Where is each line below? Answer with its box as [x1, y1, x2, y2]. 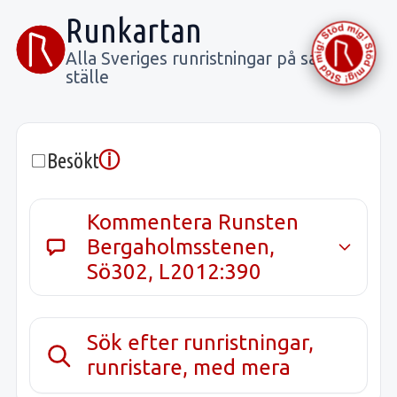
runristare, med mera [87, 354, 292, 379]
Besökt [47, 148, 99, 173]
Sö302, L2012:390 [87, 259, 262, 284]
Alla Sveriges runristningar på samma [66, 48, 356, 68]
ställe [66, 66, 109, 87]
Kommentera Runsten [87, 209, 300, 234]
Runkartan [66, 11, 202, 49]
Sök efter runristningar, [87, 330, 315, 354]
